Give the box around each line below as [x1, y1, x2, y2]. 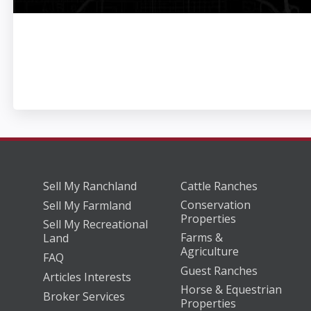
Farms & [180, 229, 224, 245]
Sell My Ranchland [43, 178, 137, 194]
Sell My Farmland [43, 197, 131, 213]
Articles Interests [43, 269, 131, 285]
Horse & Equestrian [180, 281, 283, 297]
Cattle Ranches [180, 178, 258, 194]
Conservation [180, 196, 251, 212]
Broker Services [43, 288, 125, 304]
